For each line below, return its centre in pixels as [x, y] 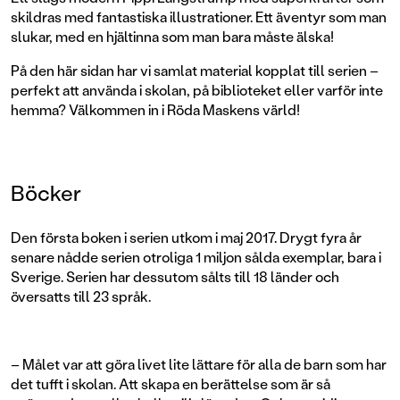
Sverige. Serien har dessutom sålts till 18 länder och [175, 276]
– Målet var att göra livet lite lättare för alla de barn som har [199, 364]
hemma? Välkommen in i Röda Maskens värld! [155, 109]
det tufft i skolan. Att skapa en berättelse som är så [171, 383]
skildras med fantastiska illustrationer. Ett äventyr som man [199, 17]
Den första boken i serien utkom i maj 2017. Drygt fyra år [186, 237]
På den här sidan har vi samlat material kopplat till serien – [195, 70]
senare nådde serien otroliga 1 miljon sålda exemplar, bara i [196, 257]
